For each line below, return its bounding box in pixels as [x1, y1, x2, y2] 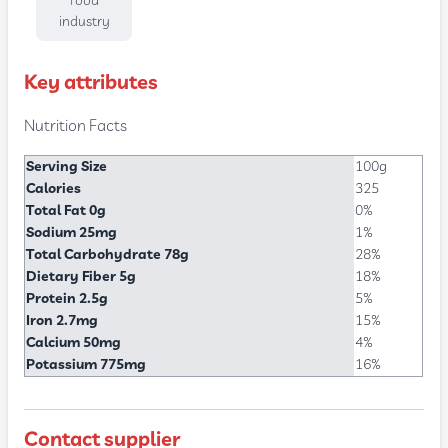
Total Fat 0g [26, 200, 107, 221]
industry [58, 11, 110, 32]
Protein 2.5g [26, 288, 109, 309]
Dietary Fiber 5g [26, 266, 137, 287]
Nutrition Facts [24, 114, 128, 138]
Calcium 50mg [26, 332, 122, 353]
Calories [26, 178, 82, 199]
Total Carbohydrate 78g [26, 244, 190, 265]
